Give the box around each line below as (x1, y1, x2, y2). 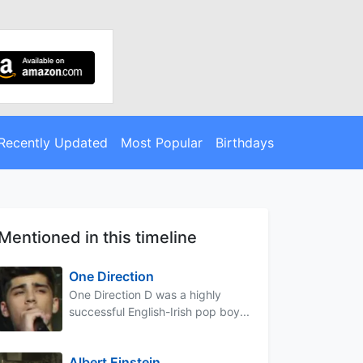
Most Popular (120, 134, 203, 151)
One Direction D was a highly (69, 287, 221, 301)
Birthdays (215, 134, 274, 151)
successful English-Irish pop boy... (69, 304, 250, 318)
